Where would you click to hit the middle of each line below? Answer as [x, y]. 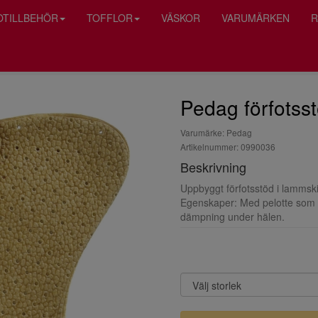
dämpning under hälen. [232, 216]
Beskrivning [213, 167]
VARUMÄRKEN [256, 18]
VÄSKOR [181, 18]
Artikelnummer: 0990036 [228, 147]
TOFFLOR [110, 18]
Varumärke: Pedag [216, 132]
